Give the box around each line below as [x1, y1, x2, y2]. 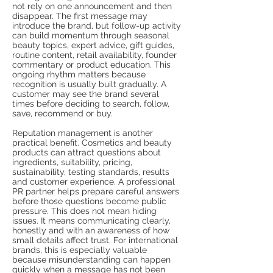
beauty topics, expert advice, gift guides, [12, 40, 174, 50]
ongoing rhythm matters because [12, 69, 146, 79]
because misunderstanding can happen [12, 255, 171, 264]
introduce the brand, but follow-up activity [12, 21, 181, 30]
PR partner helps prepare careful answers [12, 186, 179, 196]
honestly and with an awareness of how [12, 225, 169, 235]
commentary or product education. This [12, 60, 171, 69]
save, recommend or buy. [12, 108, 113, 118]
